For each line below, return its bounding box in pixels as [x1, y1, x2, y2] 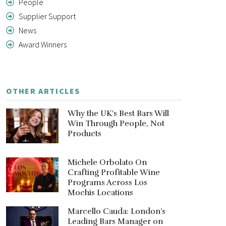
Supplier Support [17, 11, 76, 21]
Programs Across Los [67, 178, 147, 188]
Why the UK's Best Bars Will [67, 108, 169, 119]
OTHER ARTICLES [6, 85, 81, 96]
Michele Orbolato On [67, 157, 147, 168]
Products [67, 128, 101, 139]
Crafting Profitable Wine [67, 167, 160, 178]
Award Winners [17, 39, 67, 49]
